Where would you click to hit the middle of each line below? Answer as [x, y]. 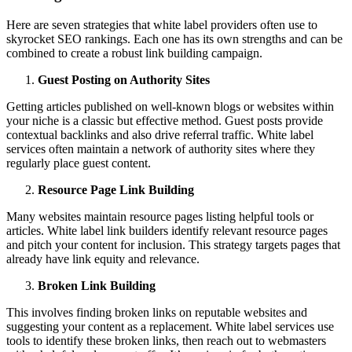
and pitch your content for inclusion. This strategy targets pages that [173, 244]
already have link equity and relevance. [103, 258]
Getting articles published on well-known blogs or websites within [170, 106]
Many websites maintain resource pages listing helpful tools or [160, 216]
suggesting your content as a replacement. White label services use [170, 326]
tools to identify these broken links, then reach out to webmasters [166, 340]
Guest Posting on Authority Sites [124, 79]
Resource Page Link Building [116, 189]
